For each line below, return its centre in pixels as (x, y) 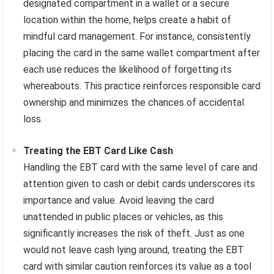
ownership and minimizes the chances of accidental (134, 103)
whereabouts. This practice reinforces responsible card (142, 86)
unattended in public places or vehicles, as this (124, 217)
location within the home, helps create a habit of (128, 20)
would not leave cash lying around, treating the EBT (134, 250)
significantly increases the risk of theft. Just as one (134, 234)
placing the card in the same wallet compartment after (142, 53)
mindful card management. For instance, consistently (137, 37)
